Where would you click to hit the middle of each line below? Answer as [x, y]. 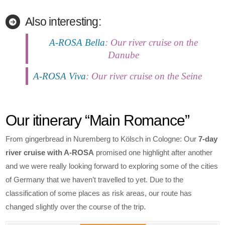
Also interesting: [62, 22]
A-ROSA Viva [60, 76]
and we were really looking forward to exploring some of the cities [112, 166]
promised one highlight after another [153, 153]
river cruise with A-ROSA [50, 153]
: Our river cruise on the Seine [144, 76]
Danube [124, 55]
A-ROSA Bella [77, 42]
